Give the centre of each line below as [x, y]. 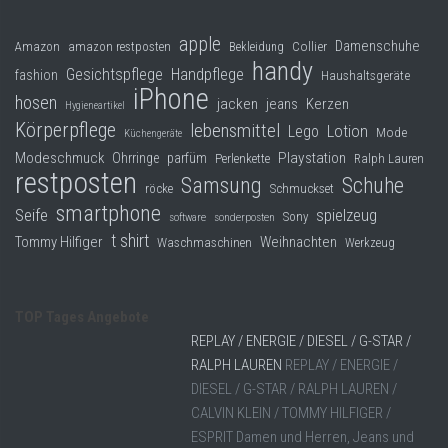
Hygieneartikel [95, 106]
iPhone [171, 99]
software [187, 217]
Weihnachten [298, 242]
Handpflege [207, 75]
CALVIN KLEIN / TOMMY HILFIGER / [291, 413]
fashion [36, 75]
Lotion [347, 132]
